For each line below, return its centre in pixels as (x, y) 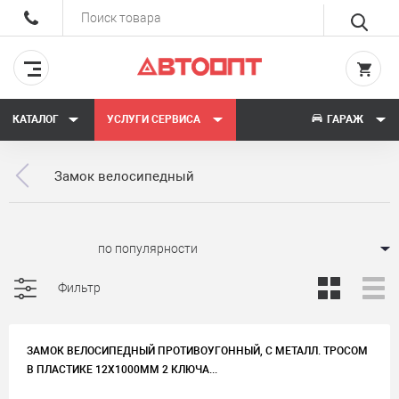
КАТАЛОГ (36, 119)
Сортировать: (49, 248)
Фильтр (78, 288)
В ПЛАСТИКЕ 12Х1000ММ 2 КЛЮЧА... (122, 370)
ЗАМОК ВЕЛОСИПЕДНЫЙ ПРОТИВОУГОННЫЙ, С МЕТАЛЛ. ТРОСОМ (197, 351)
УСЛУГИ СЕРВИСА (155, 119)
